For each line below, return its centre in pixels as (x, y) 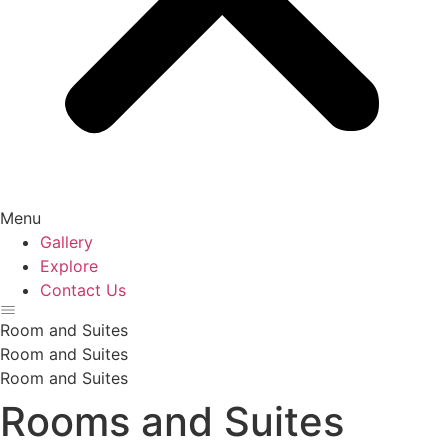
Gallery (66, 242)
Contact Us (83, 290)
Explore (69, 266)
